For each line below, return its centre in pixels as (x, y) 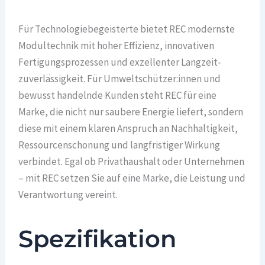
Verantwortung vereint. (68, 195)
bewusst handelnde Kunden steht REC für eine (118, 96)
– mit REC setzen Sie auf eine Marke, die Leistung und (132, 178)
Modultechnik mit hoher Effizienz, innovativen (117, 46)
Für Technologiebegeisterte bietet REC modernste (127, 29)
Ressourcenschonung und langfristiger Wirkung (119, 145)
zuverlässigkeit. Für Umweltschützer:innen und (120, 79)
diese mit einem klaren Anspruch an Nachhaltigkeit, (128, 129)
